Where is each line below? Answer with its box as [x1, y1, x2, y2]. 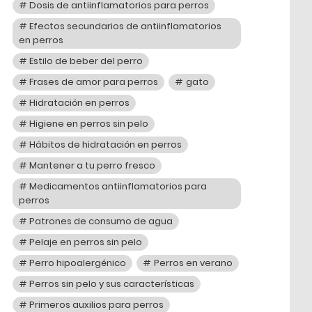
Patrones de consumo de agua [29, 214, 173, 228]
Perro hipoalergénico [29, 256, 127, 270]
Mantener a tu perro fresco [29, 158, 156, 172]
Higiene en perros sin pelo [29, 116, 149, 130]
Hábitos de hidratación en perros [29, 137, 182, 151]
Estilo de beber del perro [29, 54, 143, 68]
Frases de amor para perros [29, 75, 159, 88]
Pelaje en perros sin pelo [29, 235, 143, 249]
